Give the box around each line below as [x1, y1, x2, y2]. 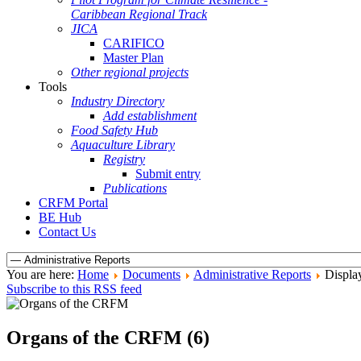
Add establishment [103, 109, 197, 122]
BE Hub [39, 210, 81, 224]
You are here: [6, 268, 77, 281]
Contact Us [39, 225, 96, 239]
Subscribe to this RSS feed [6, 282, 142, 296]
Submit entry [135, 167, 201, 180]
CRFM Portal [39, 196, 108, 210]
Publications [103, 181, 167, 195]
